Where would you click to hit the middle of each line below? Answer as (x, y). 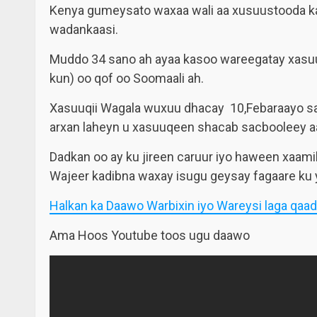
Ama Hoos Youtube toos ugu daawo (150, 235)
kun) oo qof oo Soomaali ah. (127, 78)
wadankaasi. (84, 29)
